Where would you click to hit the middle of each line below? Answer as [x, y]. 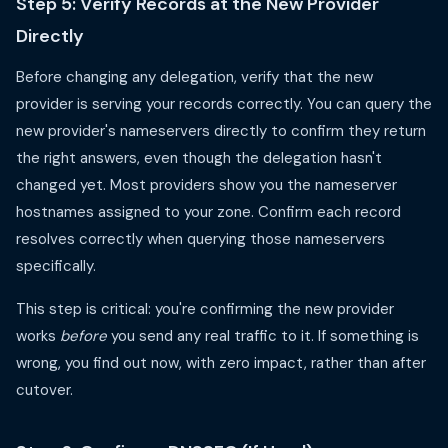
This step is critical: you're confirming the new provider [205, 309]
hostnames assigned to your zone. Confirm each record [208, 212]
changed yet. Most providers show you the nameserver [206, 185]
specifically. [56, 266]
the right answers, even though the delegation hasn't [199, 158]
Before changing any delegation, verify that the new [194, 77]
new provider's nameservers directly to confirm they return [221, 131]
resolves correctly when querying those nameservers [200, 239]
